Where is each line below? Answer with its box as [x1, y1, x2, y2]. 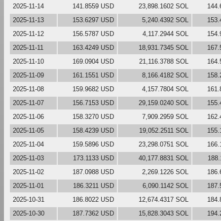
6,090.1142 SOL [143, 182, 188, 189]
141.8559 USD [73, 2, 114, 10]
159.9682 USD [73, 85, 114, 93]
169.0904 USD [73, 57, 114, 65]
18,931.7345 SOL [139, 43, 188, 51]
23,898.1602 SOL [139, 2, 188, 10]
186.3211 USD [73, 182, 114, 189]
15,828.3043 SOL [139, 209, 188, 217]
